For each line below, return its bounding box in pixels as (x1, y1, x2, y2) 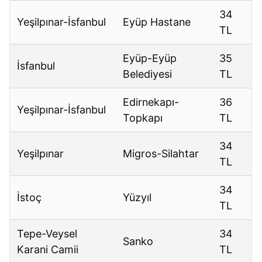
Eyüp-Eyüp (123, 52, 177, 65)
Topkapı (123, 112, 163, 125)
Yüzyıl (123, 191, 152, 204)
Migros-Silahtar (123, 147, 199, 160)
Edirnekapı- (123, 96, 180, 109)
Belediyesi (123, 68, 173, 81)
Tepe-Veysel (17, 227, 78, 240)
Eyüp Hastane (123, 16, 191, 29)
